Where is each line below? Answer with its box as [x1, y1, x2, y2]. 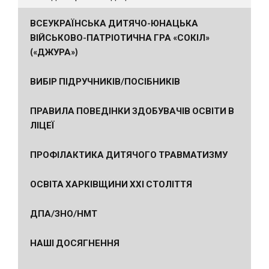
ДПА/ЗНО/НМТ [30, 207, 97, 219]
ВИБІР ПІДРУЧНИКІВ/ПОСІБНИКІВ [30, 75, 180, 86]
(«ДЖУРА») [30, 46, 78, 57]
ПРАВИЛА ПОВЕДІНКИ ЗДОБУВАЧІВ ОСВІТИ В [30, 104, 234, 116]
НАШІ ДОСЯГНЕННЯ [30, 237, 119, 248]
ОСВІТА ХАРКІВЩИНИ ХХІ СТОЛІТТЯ [30, 178, 192, 189]
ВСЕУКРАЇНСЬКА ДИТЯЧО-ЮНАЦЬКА [30, 17, 198, 28]
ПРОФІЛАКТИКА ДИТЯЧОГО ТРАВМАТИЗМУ [30, 148, 228, 160]
